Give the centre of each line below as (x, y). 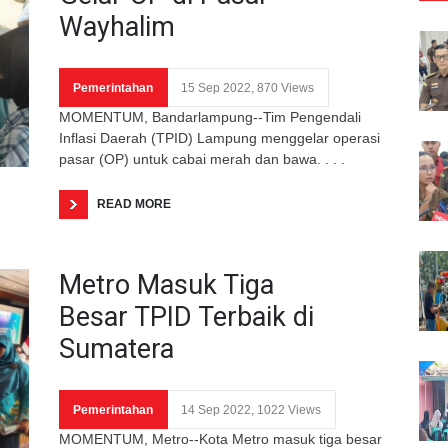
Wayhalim (117, 26)
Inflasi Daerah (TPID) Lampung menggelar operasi (219, 137)
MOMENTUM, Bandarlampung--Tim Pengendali (210, 116)
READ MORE (134, 203)
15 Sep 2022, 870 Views (247, 87)
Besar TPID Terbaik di (186, 316)
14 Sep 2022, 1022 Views (251, 409)
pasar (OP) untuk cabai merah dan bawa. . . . (202, 158)
